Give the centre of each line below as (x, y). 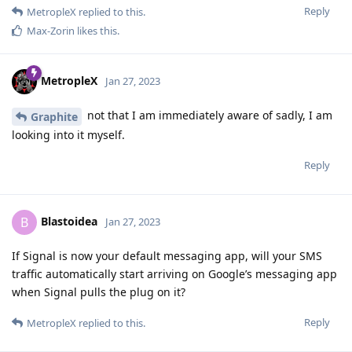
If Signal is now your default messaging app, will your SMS (167, 256)
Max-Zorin (51, 31)
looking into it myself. (68, 135)
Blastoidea (69, 221)
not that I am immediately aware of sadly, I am (208, 115)
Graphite (54, 117)
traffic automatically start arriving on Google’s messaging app (174, 274)
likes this (96, 31)
